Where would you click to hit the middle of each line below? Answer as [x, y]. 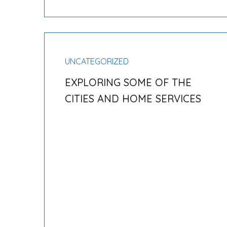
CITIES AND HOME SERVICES [133, 99]
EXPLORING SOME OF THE [128, 82]
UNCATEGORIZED [97, 61]
